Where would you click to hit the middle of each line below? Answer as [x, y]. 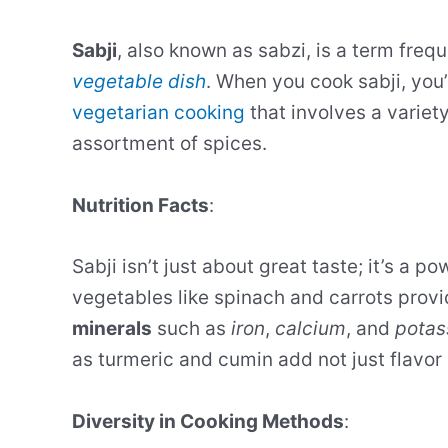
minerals [112, 329]
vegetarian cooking [158, 113]
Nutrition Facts [140, 205]
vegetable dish [139, 82]
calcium [310, 329]
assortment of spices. [169, 144]
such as [191, 329]
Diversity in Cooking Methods [208, 421]
